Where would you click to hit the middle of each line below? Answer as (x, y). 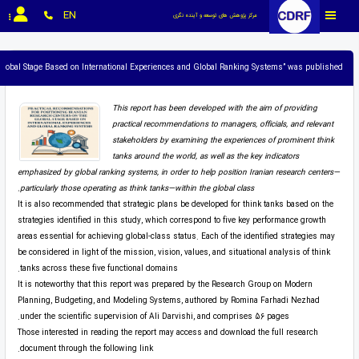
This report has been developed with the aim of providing (214, 109)
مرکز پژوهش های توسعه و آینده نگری (216, 16)
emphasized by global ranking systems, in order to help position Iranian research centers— (178, 173)
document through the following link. (86, 349)
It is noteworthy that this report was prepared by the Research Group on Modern (165, 285)
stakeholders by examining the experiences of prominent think (223, 141)
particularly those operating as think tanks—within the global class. (137, 189)
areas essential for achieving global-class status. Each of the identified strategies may (176, 237)
